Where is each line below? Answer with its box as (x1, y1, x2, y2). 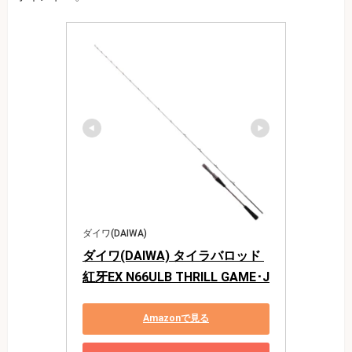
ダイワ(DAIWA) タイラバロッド (82, 247, 261, 263)
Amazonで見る (143, 313, 209, 324)
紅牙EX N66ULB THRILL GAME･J (82, 269, 269, 284)
